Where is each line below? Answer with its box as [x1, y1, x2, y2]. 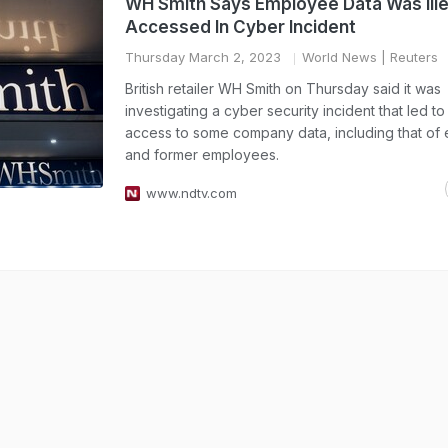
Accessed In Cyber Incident [125, 17, 356, 37]
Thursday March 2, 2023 [125, 49, 281, 65]
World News [302, 49, 377, 65]
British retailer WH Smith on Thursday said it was [125, 80, 441, 97]
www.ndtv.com [146, 185, 237, 201]
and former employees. [125, 146, 279, 163]
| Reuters [377, 49, 438, 65]
